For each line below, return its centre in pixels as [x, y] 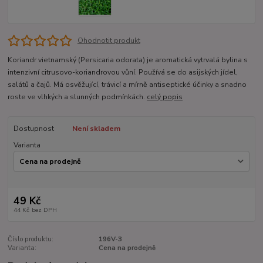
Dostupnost [33, 128]
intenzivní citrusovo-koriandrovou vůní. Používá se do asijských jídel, [123, 72]
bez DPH [44, 210]
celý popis [165, 97]
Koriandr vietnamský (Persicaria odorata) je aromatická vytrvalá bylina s [128, 60]
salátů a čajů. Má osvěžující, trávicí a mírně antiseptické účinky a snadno [127, 84]
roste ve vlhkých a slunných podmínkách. [77, 97]
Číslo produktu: [31, 239]
